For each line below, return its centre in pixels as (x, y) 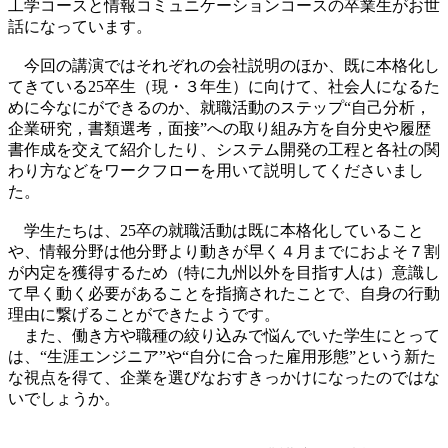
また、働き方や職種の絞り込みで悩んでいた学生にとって (224, 335)
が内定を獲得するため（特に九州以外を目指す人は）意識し (224, 272)
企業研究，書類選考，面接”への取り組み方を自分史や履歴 (219, 128)
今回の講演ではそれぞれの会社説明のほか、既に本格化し (224, 65)
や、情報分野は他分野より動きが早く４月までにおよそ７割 (224, 251)
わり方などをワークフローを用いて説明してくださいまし (216, 170)
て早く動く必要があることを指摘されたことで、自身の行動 (224, 293)
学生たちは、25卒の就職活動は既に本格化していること (216, 230)
